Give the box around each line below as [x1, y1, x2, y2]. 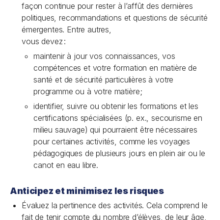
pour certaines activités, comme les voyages [33, 137, 191, 146]
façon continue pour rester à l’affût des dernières [22, 1, 193, 11]
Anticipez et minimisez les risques [10, 186, 164, 196]
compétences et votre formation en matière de [33, 63, 197, 73]
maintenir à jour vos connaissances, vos [33, 51, 175, 61]
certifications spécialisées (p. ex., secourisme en [33, 113, 202, 123]
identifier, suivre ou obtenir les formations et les [33, 101, 198, 111]
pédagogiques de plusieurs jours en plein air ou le [33, 148, 205, 158]
